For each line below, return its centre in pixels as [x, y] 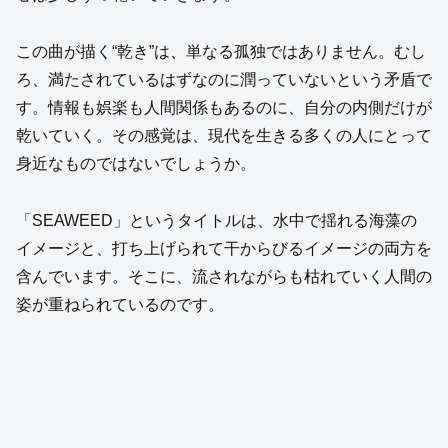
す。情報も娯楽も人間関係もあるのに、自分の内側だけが [224, 107]
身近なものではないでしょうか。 [136, 163]
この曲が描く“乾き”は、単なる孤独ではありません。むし [221, 51]
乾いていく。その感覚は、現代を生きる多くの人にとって [224, 135]
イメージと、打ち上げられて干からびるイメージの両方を [224, 248]
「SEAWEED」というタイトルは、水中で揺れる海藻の [216, 220]
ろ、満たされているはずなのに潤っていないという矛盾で [224, 79]
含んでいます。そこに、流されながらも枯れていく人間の [224, 276]
